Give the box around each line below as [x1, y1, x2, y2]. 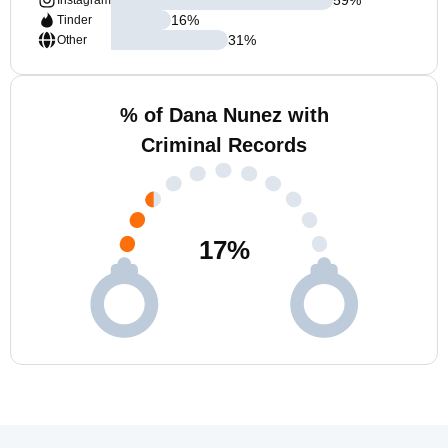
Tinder [57, 13, 92, 27]
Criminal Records [141, 134, 307, 156]
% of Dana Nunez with [119, 104, 329, 126]
